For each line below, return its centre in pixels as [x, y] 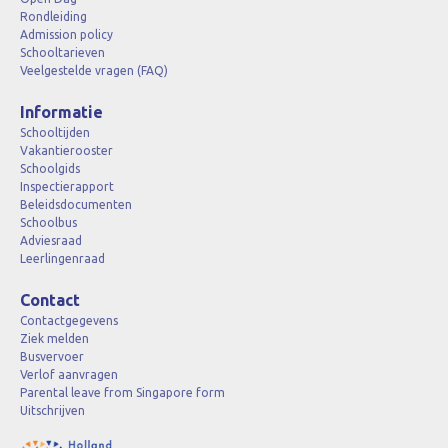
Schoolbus [48, 222]
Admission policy [66, 34]
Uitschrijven [52, 410]
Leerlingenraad [62, 258]
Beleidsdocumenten [76, 204]
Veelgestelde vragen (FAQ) [94, 70]
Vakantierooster [66, 150]
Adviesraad [51, 240]
